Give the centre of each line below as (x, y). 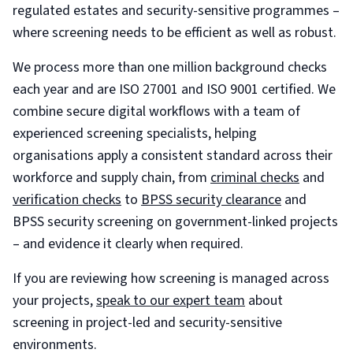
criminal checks (255, 178)
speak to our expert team (171, 301)
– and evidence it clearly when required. (128, 244)
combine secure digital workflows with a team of (156, 111)
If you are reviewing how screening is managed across (171, 279)
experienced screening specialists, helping (135, 134)
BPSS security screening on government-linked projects (175, 222)
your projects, (54, 301)
